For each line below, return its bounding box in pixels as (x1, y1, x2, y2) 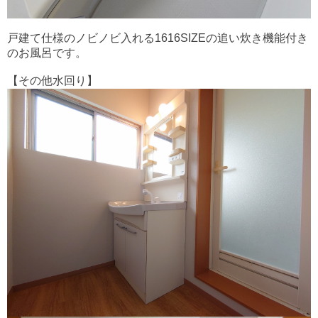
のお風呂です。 (7, 46, 87, 59)
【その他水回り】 (7, 74, 98, 87)
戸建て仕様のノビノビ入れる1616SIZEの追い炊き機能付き (7, 31, 308, 44)
